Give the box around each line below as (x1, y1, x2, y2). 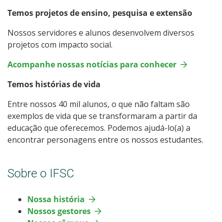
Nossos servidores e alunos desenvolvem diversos (7, 27, 194, 38)
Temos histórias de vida (7, 78, 101, 90)
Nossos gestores (27, 205, 91, 217)
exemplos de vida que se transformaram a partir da (7, 110, 197, 121)
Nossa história (27, 193, 85, 205)
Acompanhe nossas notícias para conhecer (7, 58, 176, 70)
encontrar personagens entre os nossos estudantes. (7, 134, 203, 145)
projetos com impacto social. (7, 39, 112, 50)
